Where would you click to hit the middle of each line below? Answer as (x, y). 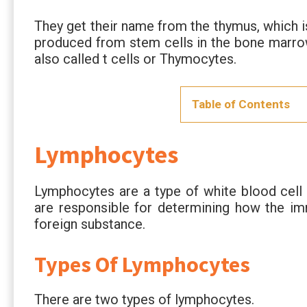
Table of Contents (241, 104)
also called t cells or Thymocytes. (135, 59)
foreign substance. (90, 224)
